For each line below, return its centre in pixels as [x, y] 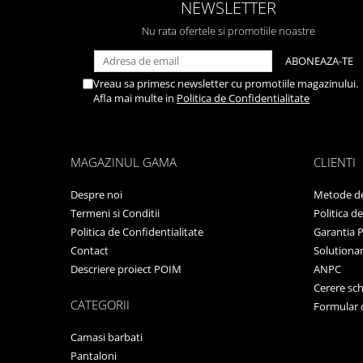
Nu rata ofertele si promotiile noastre [228, 30]
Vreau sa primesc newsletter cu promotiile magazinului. [226, 83]
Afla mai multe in [135, 98]
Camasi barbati [107, 337]
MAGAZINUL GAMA [124, 162]
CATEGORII [100, 304]
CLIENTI [335, 162]
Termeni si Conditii [115, 213]
